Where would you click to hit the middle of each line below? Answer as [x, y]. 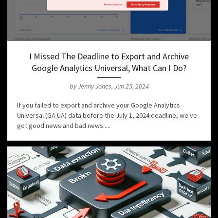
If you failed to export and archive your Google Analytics [99, 105]
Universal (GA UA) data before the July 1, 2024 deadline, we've [107, 116]
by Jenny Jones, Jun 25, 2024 [109, 86]
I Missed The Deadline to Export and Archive [109, 56]
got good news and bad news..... [64, 126]
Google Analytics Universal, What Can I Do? [109, 68]
